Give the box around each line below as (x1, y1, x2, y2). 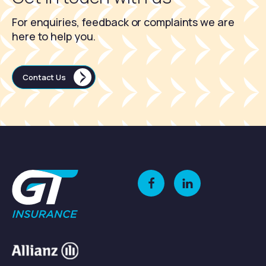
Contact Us (23, 71, 66, 83)
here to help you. (12, 29, 96, 43)
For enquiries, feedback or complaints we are (12, 15, 235, 29)
